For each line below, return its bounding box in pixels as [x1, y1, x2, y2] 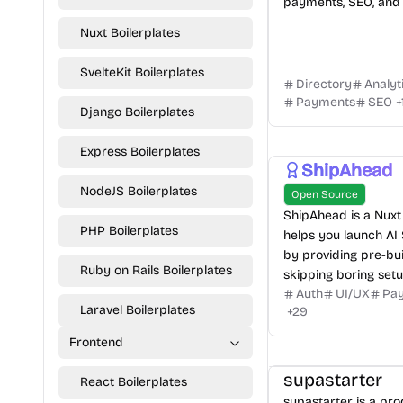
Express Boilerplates [80, 144, 200, 159]
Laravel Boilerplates [80, 302, 195, 318]
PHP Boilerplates [80, 223, 178, 238]
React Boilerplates [80, 374, 187, 390]
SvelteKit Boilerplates [80, 65, 204, 80]
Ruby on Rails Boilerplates [80, 263, 232, 278]
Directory [296, 76, 352, 92]
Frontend [69, 335, 123, 350]
